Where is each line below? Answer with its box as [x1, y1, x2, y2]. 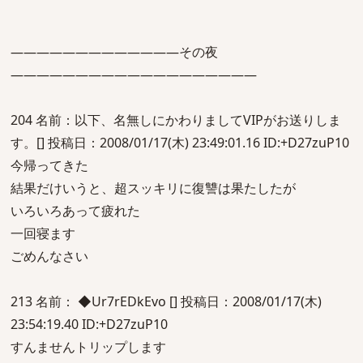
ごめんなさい [11, 247, 88, 265]
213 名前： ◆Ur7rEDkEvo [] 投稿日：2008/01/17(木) [11, 293, 322, 310]
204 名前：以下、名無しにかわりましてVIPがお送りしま [11, 111, 341, 129]
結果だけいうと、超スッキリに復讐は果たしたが [11, 179, 296, 197]
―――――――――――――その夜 [11, 43, 218, 61]
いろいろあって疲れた [11, 202, 140, 220]
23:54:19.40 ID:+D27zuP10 [11, 315, 168, 333]
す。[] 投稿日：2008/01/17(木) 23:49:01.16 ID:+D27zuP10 [11, 134, 349, 152]
